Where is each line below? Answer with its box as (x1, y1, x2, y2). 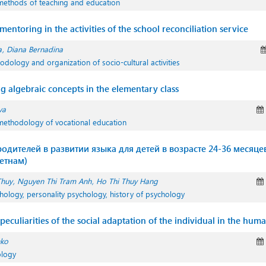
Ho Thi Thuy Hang (96, 176, 158, 186)
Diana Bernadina (7, 44, 63, 54)
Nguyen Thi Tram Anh (17, 176, 91, 186)
